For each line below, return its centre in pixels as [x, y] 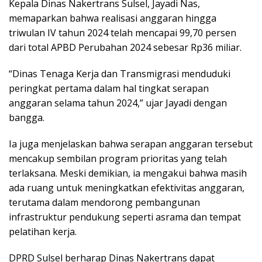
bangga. [27, 118]
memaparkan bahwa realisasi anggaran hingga [113, 18]
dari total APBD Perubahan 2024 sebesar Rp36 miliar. [125, 48]
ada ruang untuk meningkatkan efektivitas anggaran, [127, 188]
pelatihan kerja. [43, 232]
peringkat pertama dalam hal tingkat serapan [109, 89]
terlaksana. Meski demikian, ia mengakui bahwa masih [128, 173]
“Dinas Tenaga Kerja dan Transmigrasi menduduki [120, 74]
